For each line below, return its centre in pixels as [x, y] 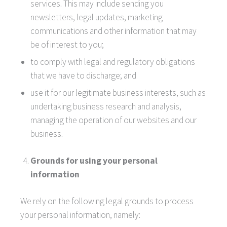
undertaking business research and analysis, [106, 107]
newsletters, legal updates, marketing [97, 17]
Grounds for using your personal [94, 161]
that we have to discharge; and [83, 76]
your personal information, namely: [80, 215]
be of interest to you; [67, 45]
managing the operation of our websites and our [113, 120]
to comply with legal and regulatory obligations [113, 62]
